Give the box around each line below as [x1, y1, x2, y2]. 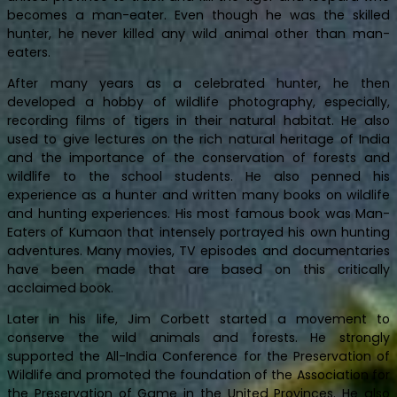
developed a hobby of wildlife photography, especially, [7, 92, 390, 111]
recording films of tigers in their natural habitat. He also [7, 111, 390, 129]
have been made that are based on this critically [7, 260, 390, 278]
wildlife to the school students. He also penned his [7, 167, 390, 185]
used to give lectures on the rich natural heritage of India [7, 129, 390, 148]
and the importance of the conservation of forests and [7, 148, 390, 167]
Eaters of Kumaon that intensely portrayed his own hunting [7, 222, 390, 241]
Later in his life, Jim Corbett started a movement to [7, 309, 390, 328]
